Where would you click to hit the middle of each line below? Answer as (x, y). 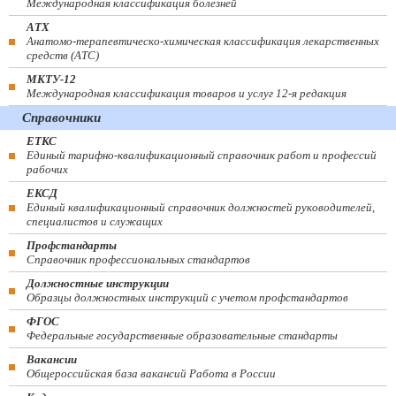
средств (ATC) (63, 56)
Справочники (61, 118)
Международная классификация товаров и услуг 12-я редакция (187, 94)
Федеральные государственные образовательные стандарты (182, 336)
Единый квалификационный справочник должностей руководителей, (201, 208)
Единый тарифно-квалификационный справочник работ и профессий (202, 156)
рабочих (47, 170)
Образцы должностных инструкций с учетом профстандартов (187, 298)
